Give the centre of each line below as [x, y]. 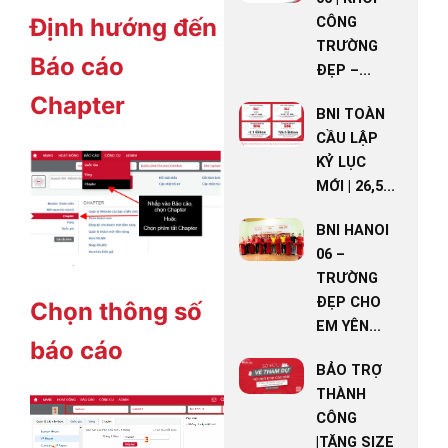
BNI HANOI [353, 230]
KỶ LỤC [341, 162]
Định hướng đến [123, 27]
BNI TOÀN [351, 114]
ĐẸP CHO [349, 302]
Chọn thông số [116, 311]
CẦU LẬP [347, 138]
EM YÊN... [349, 326]
